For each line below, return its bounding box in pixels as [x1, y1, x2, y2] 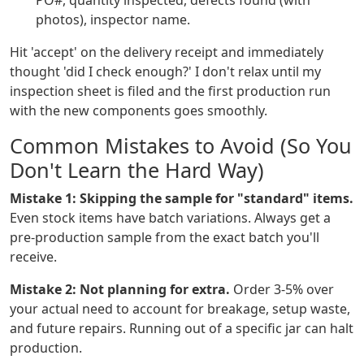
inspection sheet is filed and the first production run [10, 82, 331, 101]
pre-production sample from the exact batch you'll [10, 228, 319, 247]
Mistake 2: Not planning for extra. [10, 280, 230, 299]
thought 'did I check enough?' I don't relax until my [10, 63, 321, 81]
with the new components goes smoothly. [10, 102, 267, 120]
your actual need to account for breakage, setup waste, [10, 300, 350, 318]
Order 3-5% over [230, 280, 334, 299]
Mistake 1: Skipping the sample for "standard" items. [10, 189, 353, 208]
